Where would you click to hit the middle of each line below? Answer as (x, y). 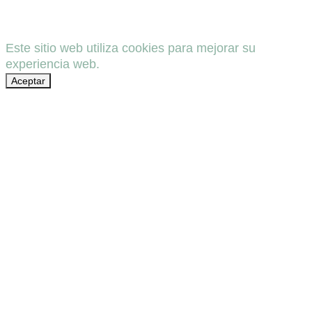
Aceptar (28, 81)
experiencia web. (53, 64)
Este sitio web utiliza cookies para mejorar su (131, 48)
